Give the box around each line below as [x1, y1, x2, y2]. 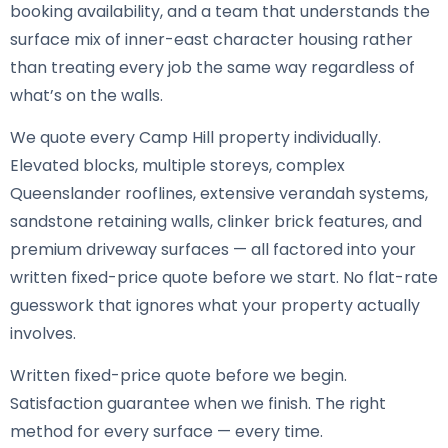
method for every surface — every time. [10, 420, 323, 444]
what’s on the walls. [10, 83, 163, 107]
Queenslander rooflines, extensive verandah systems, [10, 182, 428, 206]
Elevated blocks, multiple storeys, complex [10, 154, 345, 178]
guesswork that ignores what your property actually [10, 294, 420, 318]
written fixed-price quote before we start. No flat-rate [10, 266, 438, 290]
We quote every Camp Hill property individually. [10, 126, 381, 150]
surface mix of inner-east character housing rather [10, 27, 413, 51]
